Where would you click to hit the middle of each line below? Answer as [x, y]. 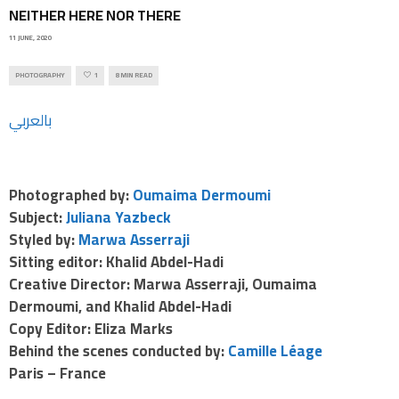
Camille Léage [275, 350]
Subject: [37, 217]
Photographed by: [71, 195]
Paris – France [57, 373]
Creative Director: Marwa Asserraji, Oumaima [163, 284]
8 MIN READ [134, 76]
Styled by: [44, 239]
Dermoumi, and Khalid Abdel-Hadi [120, 306]
